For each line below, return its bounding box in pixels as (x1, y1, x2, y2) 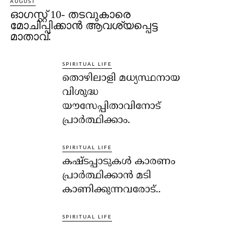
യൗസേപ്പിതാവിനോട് (62, 100, 161, 113)
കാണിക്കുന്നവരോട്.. (62, 183, 161, 196)
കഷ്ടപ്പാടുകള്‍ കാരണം (62, 155, 176, 168)
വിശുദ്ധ (62, 86, 99, 99)
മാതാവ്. (10, 30, 51, 43)
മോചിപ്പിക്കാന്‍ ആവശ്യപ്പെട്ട (10, 19, 158, 32)
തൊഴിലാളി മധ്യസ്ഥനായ (62, 72, 181, 85)
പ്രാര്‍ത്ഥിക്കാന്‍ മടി (62, 169, 152, 182)
